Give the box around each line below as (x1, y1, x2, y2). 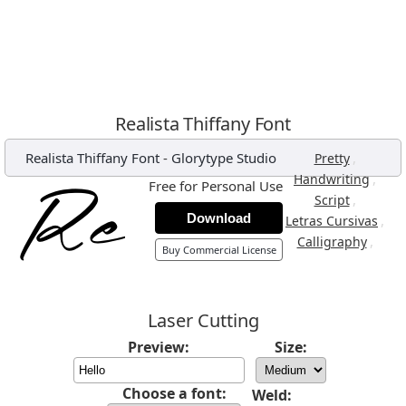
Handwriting (294, 170, 370, 188)
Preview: (128, 337, 189, 357)
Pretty (314, 150, 350, 167)
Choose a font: (121, 383, 227, 403)
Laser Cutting (147, 308, 259, 333)
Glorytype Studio (171, 149, 276, 167)
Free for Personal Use (149, 177, 283, 195)
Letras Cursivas (285, 212, 378, 229)
